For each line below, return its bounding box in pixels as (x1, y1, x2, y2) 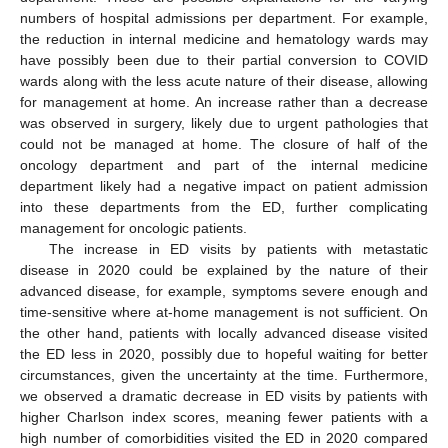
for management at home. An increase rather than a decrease (20, 94, 428, 111)
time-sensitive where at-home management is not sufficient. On (20, 304, 428, 321)
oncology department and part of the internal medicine (20, 157, 428, 174)
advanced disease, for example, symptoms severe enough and (20, 283, 428, 300)
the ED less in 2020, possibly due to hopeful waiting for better (20, 346, 428, 363)
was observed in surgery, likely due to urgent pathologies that (20, 115, 428, 132)
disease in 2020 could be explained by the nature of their (20, 262, 428, 279)
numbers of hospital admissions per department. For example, (20, 10, 428, 27)
